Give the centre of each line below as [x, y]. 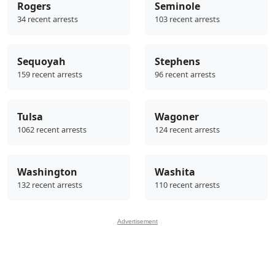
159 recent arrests [50, 74]
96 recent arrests [185, 74]
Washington [47, 172]
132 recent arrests [50, 184]
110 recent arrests [187, 184]
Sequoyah [41, 61]
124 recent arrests [187, 129]
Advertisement [137, 221]
